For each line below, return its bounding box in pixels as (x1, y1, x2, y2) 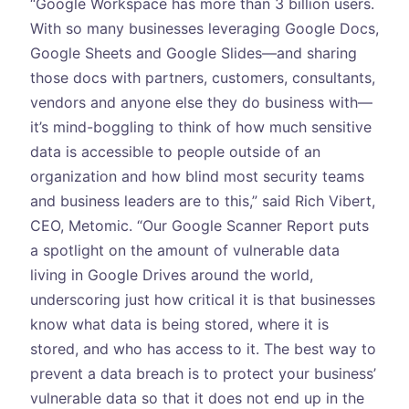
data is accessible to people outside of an (29, 142, 320, 161)
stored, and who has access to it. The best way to (29, 339, 376, 358)
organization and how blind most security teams (29, 166, 364, 185)
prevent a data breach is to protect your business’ (29, 363, 376, 383)
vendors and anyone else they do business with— (29, 92, 372, 111)
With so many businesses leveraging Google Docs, (29, 18, 379, 37)
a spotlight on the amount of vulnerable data (29, 240, 340, 259)
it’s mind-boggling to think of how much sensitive (29, 117, 372, 136)
